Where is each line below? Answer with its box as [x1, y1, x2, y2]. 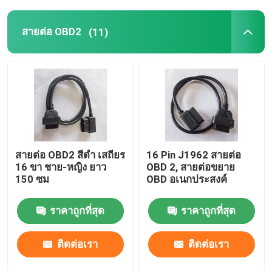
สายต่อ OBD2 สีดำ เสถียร [15, 148, 126, 161]
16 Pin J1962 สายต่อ [146, 148, 242, 161]
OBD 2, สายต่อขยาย [146, 160, 236, 173]
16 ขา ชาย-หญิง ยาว [15, 160, 107, 173]
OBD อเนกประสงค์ [146, 172, 228, 185]
